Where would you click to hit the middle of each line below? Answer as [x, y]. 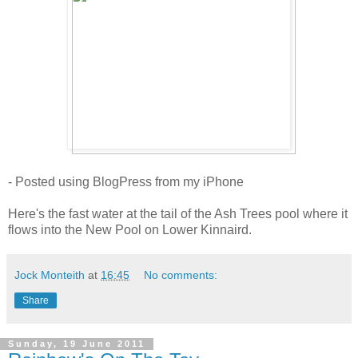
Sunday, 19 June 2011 [77, 344]
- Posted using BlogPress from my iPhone [126, 181]
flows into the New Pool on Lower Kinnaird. [130, 229]
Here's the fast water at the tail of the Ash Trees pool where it [178, 213]
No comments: [181, 274]
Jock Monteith [50, 274]
